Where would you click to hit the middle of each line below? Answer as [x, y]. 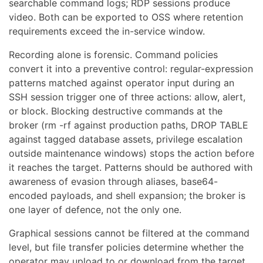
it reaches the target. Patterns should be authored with [131, 167]
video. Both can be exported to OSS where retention [126, 17]
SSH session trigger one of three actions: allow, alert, [127, 97]
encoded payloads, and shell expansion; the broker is [127, 195]
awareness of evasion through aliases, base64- [113, 181]
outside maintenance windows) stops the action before [131, 153]
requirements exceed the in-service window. [107, 31]
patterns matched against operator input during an [122, 82]
